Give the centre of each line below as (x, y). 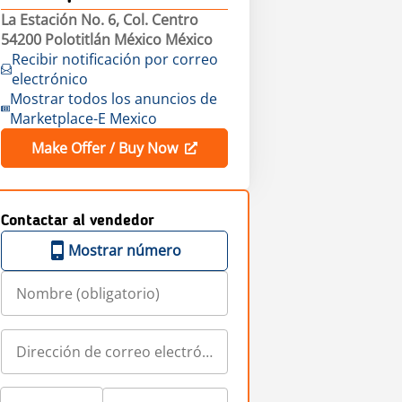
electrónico (49, 79)
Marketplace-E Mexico (83, 118)
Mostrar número (125, 250)
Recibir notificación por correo (114, 59)
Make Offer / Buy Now (104, 148)
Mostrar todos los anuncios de (113, 99)
